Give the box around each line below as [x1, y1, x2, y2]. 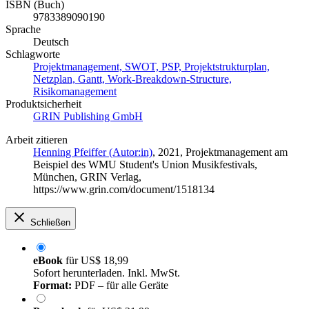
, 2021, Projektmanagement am [152, 146, 288, 158]
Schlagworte [6, 48, 60, 60]
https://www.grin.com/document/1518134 [33, 183, 215, 195]
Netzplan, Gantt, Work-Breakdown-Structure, [33, 72, 232, 85]
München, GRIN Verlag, [33, 170, 141, 183]
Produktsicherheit [6, 97, 81, 110]
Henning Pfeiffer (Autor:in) [33, 146, 152, 158]
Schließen [30, 217, 70, 228]
